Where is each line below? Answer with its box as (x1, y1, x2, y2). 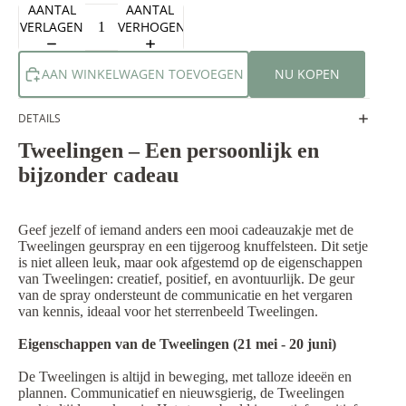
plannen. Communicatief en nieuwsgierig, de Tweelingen (18, 384, 344, 401)
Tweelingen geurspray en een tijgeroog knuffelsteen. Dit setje (18, 237, 368, 254)
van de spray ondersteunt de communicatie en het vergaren (18, 286, 353, 303)
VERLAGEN (20, 17, 84, 35)
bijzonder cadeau (18, 162, 179, 187)
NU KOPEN (275, 65, 340, 83)
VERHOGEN (117, 17, 186, 35)
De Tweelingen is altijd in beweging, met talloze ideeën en (18, 368, 352, 384)
